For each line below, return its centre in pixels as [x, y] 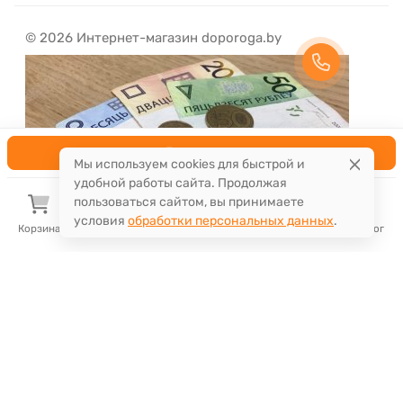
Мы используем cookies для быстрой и [189, 164]
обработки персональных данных [231, 221]
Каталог [364, 228]
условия [101, 221]
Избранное [120, 228]
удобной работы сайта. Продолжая [180, 183]
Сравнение [201, 228]
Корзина [39, 228]
